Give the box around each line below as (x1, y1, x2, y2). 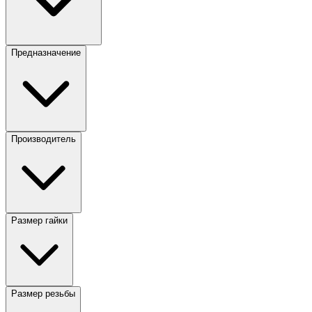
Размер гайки (11, 214, 68, 226)
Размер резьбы (11, 288, 75, 299)
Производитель (11, 133, 76, 144)
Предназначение (11, 47, 81, 58)
